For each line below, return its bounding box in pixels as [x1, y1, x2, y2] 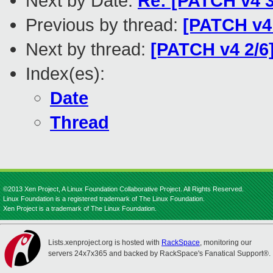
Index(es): [26, 63, 105, 84]
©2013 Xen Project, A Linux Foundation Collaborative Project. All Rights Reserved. [3, 185, 244, 193]
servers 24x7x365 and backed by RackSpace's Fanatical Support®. [48, 249, 271, 258]
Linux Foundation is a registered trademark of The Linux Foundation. [3, 195, 205, 202]
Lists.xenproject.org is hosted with [48, 238, 161, 247]
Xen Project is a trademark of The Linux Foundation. [3, 205, 157, 212]
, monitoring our [200, 238, 252, 247]
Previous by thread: [26, 15, 183, 35]
